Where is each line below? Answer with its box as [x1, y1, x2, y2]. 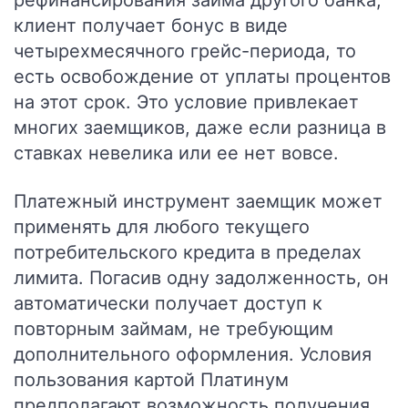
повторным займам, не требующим [14, 318, 333, 340]
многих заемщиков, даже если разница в [14, 117, 386, 138]
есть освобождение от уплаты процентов [14, 66, 391, 87]
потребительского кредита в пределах [14, 241, 362, 263]
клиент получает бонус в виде [14, 15, 288, 36]
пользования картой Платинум [14, 369, 289, 391]
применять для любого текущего [14, 216, 310, 238]
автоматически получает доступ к [14, 292, 322, 314]
